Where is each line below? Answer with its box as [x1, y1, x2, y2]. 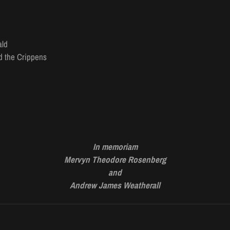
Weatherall [123, 179, 160, 191]
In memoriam [92, 141, 138, 153]
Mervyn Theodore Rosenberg [64, 154, 166, 166]
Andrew [70, 179, 97, 191]
